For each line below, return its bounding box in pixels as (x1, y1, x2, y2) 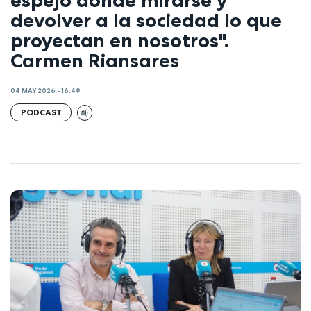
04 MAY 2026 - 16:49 (10, 87, 81, 96)
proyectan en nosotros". (10, 28, 229, 52)
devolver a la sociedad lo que (10, 8, 282, 32)
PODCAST (20, 107, 62, 118)
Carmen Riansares (10, 48, 179, 72)
